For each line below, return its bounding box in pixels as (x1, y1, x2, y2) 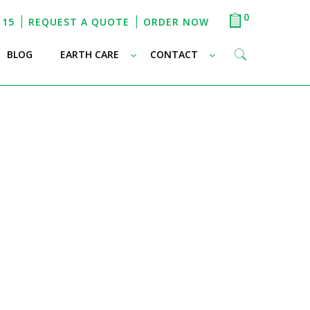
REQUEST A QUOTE (28, 15, 130, 28)
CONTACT (149, 48, 198, 62)
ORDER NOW (143, 15, 210, 28)
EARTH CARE (60, 48, 119, 62)
